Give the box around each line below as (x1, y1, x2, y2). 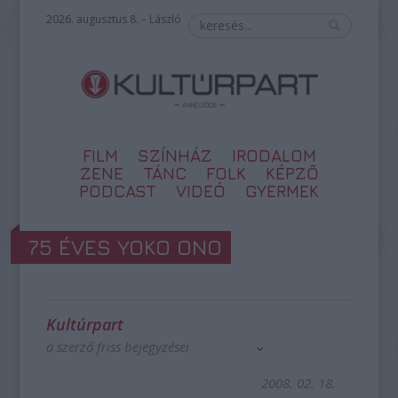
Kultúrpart (46, 314, 124, 335)
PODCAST (79, 181, 156, 201)
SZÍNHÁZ (137, 146, 212, 165)
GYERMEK (245, 181, 319, 201)
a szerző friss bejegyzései (46, 338, 190, 355)
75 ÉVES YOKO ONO (28, 235, 223, 259)
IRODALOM (231, 146, 316, 165)
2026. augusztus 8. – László (46, 12, 182, 27)
